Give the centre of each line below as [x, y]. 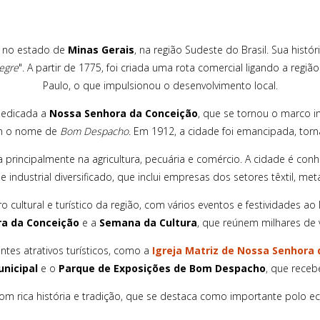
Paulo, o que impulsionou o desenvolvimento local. [160, 85]
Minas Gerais [101, 49]
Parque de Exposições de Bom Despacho [162, 268]
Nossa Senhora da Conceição [124, 113]
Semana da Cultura [148, 222]
